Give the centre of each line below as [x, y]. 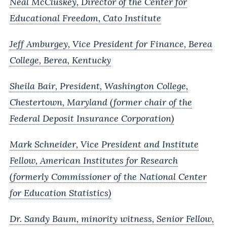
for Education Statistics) [60, 193]
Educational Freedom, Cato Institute [85, 18]
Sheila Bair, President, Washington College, [99, 86]
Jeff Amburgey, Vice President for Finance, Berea [111, 44]
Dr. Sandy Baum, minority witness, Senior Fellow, [112, 218]
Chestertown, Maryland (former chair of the [101, 102]
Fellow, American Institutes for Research [94, 160]
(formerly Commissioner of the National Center [108, 176]
